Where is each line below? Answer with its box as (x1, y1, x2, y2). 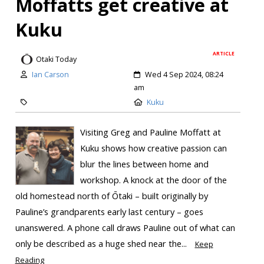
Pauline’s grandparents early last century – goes (15, 206, 203, 218)
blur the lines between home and (80, 158, 209, 170)
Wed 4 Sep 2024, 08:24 (145, 69, 223, 80)
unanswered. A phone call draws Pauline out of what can (15, 222, 235, 234)
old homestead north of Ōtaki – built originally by (15, 190, 208, 202)
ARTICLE (213, 50, 235, 57)
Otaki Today (35, 54, 77, 64)
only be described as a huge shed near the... (15, 237, 189, 250)
